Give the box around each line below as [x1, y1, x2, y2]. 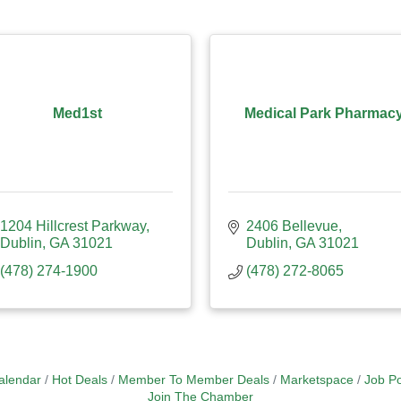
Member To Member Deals [117, 373, 269, 387]
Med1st [53, 105, 102, 121]
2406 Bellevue [246, 218, 338, 234]
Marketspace [279, 373, 354, 387]
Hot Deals [51, 373, 107, 387]
